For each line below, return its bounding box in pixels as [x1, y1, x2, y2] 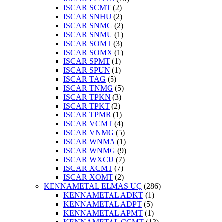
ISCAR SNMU [63, 30, 112, 39]
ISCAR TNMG [63, 84, 113, 93]
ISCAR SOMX [63, 48, 112, 57]
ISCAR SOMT [63, 39, 111, 48]
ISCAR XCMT [63, 164, 112, 173]
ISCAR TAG [63, 75, 106, 84]
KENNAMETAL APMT [63, 209, 143, 218]
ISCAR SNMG [63, 21, 112, 30]
